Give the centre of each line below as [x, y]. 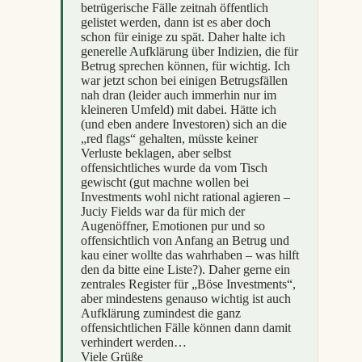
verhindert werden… [134, 342]
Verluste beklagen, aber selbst [156, 153]
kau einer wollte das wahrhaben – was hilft [190, 255]
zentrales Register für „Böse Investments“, [188, 284]
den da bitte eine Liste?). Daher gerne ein [185, 269]
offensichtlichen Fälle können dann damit [186, 327]
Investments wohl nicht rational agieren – [185, 196]
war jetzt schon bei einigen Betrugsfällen [184, 80]
